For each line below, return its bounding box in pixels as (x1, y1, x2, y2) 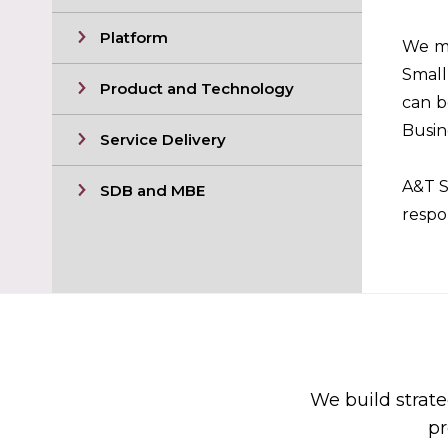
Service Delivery (100, 130, 226, 149)
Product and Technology (100, 79, 294, 98)
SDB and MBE (100, 181, 205, 200)
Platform (100, 28, 168, 47)
